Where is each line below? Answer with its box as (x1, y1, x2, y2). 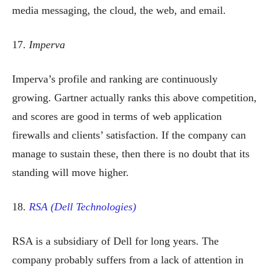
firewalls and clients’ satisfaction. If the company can (12, 128, 246, 141)
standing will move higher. (12, 166, 129, 178)
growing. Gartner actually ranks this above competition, (12, 91, 257, 104)
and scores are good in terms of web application (12, 110, 222, 122)
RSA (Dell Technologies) (29, 200, 136, 213)
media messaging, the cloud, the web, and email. (12, 4, 226, 16)
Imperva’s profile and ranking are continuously (12, 72, 218, 85)
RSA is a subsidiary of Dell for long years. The (12, 234, 219, 247)
